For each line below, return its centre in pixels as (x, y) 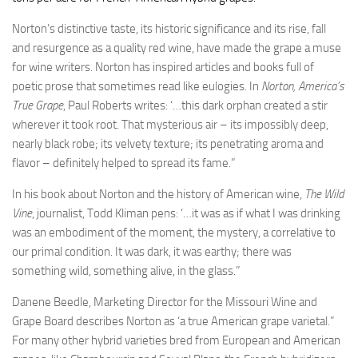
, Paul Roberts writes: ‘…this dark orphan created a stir (195, 105)
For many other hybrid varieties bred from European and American (176, 340)
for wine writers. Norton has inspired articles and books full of (163, 67)
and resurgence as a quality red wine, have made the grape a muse (177, 48)
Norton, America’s (302, 86)
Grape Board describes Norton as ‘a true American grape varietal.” (173, 321)
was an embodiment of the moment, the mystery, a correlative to (174, 233)
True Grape (38, 105)
